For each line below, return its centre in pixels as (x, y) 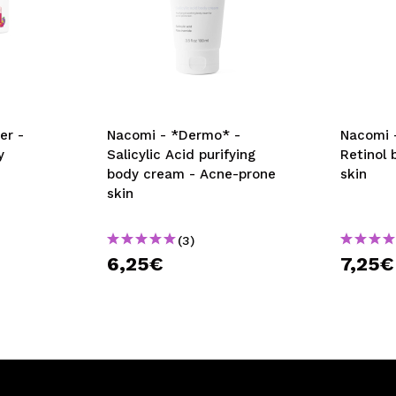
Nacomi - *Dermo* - (173, 135)
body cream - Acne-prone (191, 174)
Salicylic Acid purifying (181, 155)
